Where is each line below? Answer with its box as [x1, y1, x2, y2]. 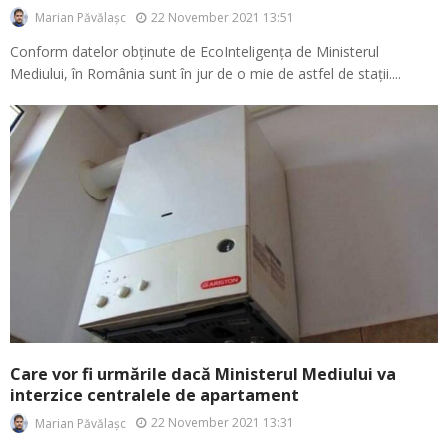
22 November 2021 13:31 [151, 414, 294, 432]
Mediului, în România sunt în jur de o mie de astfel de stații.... [10, 64, 401, 84]
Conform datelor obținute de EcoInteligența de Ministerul [10, 42, 379, 62]
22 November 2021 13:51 [151, 8, 294, 26]
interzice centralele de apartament [10, 383, 299, 406]
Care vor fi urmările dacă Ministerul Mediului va [10, 362, 396, 385]
